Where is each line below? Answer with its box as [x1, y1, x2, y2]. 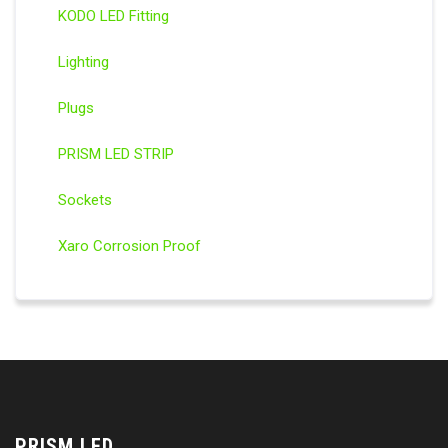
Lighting [57, 53, 109, 72]
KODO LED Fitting [57, 7, 169, 26]
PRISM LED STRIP [57, 145, 174, 164]
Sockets [57, 191, 112, 210]
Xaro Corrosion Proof [57, 237, 201, 256]
